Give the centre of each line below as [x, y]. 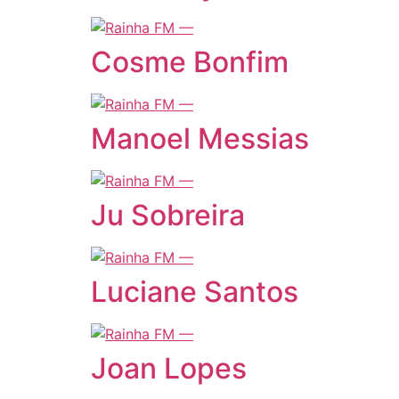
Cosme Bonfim [190, 62]
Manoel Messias [200, 138]
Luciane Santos [195, 292]
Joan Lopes [169, 368]
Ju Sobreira [168, 215]
